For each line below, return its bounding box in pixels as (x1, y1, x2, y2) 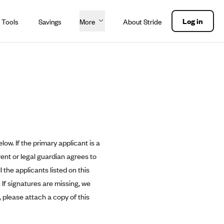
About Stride (123, 17, 161, 26)
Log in (182, 16, 203, 26)
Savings (38, 17, 61, 26)
